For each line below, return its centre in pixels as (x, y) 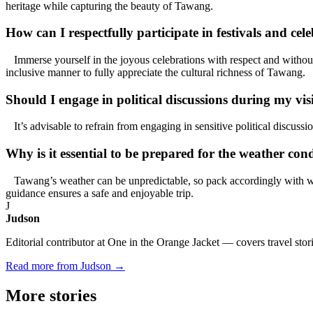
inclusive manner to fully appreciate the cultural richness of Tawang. (155, 72)
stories (73, 295)
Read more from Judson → (65, 265)
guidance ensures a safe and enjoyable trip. (100, 193)
